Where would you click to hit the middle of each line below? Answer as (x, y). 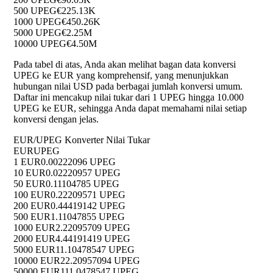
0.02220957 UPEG (83, 173)
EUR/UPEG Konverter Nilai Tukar (82, 140)
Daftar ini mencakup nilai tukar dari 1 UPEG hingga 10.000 (129, 97)
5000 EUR (34, 250)
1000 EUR (34, 228)
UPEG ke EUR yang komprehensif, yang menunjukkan (121, 76)
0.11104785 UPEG (83, 184)
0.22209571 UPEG (88, 195)
